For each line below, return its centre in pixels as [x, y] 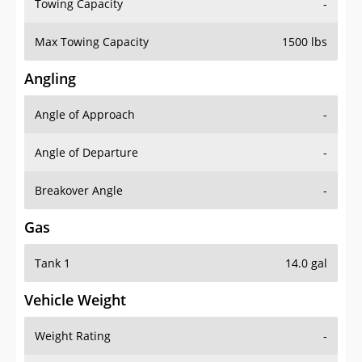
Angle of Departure [86, 153]
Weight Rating [73, 336]
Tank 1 [53, 263]
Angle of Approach [85, 115]
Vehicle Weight [75, 300]
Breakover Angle [79, 191]
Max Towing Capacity [92, 42]
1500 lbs [305, 42]
